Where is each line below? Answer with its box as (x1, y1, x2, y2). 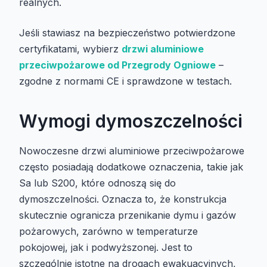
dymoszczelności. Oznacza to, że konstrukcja (19, 193, 226, 206)
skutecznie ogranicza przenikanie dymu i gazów (19, 209, 236, 222)
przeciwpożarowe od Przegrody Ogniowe (19, 59, 216, 72)
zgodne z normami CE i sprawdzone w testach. (19, 75, 232, 88)
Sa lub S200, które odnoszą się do (19, 177, 176, 190)
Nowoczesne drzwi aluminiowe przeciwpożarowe (19, 145, 244, 157)
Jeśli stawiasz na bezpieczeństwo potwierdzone (19, 27, 235, 39)
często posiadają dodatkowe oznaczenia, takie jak (19, 161, 243, 173)
